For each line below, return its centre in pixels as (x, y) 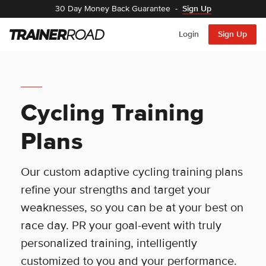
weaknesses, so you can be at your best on (132, 208)
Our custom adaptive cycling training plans (132, 172)
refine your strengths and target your (115, 190)
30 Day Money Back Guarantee (113, 9)
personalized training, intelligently (109, 243)
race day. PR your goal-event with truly (121, 226)
